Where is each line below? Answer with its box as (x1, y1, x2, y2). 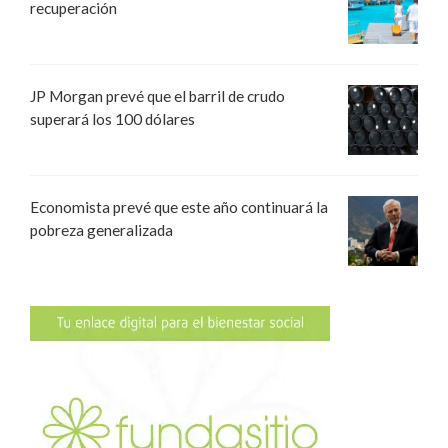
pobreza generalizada (30, 221, 173, 240)
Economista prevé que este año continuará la (30, 198, 328, 217)
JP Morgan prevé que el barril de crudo (30, 87, 285, 106)
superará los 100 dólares (30, 110, 195, 129)
